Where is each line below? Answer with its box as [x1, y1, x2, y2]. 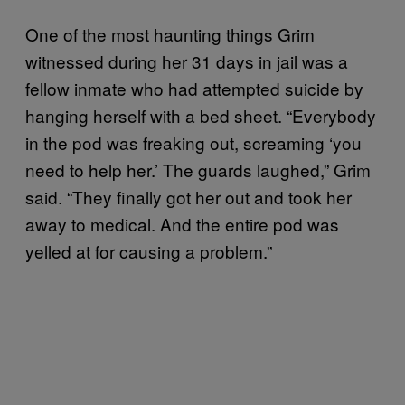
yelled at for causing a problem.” [25, 238, 272, 263]
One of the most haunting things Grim [25, 21, 315, 46]
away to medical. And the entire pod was [25, 211, 339, 236]
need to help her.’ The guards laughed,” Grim [25, 156, 371, 182]
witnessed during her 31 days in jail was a [25, 48, 348, 73]
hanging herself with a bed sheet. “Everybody [25, 102, 376, 127]
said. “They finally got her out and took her [25, 184, 352, 209]
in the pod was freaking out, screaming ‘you [25, 129, 362, 155]
